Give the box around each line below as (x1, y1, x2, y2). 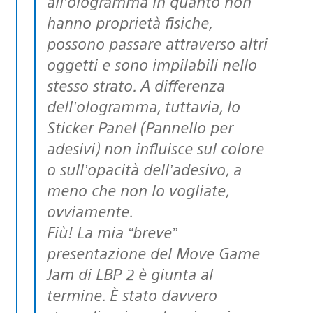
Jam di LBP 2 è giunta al (47, 263, 213, 284)
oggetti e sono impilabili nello (47, 53, 257, 74)
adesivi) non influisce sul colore (47, 137, 264, 158)
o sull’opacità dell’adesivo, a (47, 158, 242, 179)
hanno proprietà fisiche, (47, 11, 212, 32)
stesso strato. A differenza (47, 74, 225, 95)
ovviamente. (47, 200, 133, 221)
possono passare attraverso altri (47, 32, 268, 53)
